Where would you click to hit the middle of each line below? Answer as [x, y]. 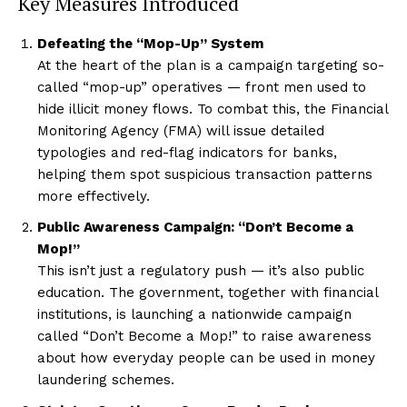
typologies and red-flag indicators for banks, [187, 152]
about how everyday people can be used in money [206, 357]
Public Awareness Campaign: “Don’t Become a [195, 227]
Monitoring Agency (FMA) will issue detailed [181, 130]
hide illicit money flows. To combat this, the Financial [213, 109]
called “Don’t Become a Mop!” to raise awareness [204, 336]
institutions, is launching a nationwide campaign [194, 314]
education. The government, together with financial [208, 292]
